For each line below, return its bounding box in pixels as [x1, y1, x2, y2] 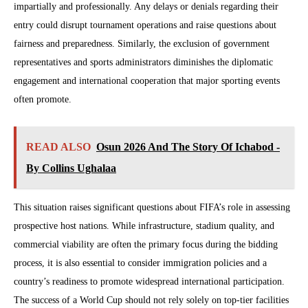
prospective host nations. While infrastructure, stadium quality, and [14, 220, 274, 231]
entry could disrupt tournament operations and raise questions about [14, 19, 276, 30]
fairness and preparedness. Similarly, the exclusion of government [14, 38, 269, 49]
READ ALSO [26, 140, 91, 153]
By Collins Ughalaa [26, 162, 116, 174]
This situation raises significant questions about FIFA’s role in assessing [14, 201, 290, 212]
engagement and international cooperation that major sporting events [14, 75, 280, 86]
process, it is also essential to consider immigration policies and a [14, 257, 267, 268]
